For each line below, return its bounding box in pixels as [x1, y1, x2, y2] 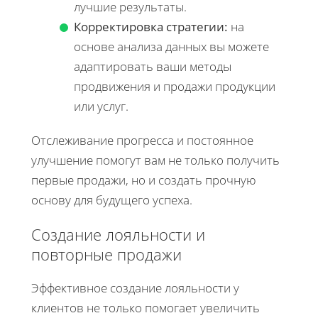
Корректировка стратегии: [74, 18, 228, 35]
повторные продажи [31, 243, 182, 265]
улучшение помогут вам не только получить [31, 151, 280, 168]
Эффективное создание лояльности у [31, 279, 239, 296]
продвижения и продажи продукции [74, 77, 275, 94]
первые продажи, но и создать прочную [31, 171, 256, 188]
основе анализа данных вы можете [74, 38, 269, 55]
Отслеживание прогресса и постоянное [31, 131, 253, 148]
